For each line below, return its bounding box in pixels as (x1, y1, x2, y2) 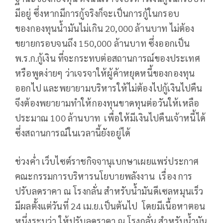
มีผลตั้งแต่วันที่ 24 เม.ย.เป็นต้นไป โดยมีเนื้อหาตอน (15, 200, 206, 212)
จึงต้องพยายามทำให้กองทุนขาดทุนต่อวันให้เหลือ (15, 97, 200, 109)
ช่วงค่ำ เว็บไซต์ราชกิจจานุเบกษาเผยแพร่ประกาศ (15, 155, 199, 167)
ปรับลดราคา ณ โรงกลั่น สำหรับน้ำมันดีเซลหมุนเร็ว (15, 185, 204, 197)
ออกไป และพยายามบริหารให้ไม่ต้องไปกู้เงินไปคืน (15, 82, 203, 94)
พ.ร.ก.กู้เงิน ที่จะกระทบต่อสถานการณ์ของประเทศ (15, 52, 200, 64)
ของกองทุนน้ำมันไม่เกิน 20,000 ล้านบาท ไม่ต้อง (15, 22, 195, 34)
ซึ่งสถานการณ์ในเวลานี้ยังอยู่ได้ (15, 127, 131, 139)
